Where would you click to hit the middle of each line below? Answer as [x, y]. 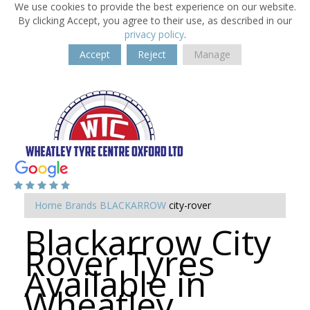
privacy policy [154, 34]
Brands [81, 205]
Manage [212, 54]
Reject [152, 54]
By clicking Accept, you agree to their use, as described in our [155, 20]
